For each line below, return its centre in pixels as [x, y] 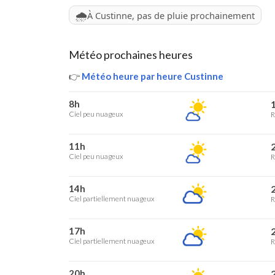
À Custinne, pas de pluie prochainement [171, 15]
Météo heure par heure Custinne [152, 76]
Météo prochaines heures [131, 55]
